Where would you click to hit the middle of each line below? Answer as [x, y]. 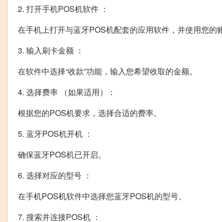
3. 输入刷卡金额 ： [51, 51]
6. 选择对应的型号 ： [55, 175]
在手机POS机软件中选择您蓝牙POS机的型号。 [102, 196]
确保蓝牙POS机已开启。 [62, 155]
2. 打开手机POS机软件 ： [63, 9]
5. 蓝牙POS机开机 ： [55, 134]
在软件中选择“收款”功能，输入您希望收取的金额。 [108, 71]
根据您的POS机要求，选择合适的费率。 [90, 113]
